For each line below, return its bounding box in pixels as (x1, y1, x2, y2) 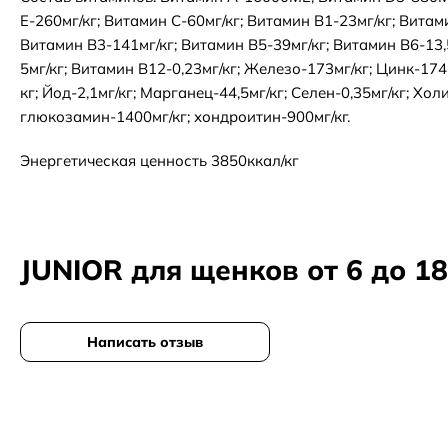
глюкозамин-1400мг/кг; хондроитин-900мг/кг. (20, 107, 350, 127)
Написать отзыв (87, 333, 203, 352)
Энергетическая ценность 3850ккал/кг (20, 151, 299, 171)
